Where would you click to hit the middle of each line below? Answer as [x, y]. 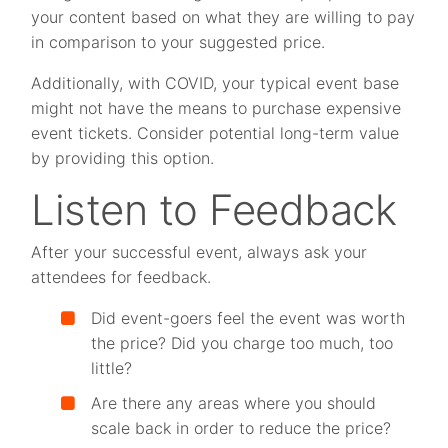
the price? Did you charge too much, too [242, 343]
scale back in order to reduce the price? [241, 428]
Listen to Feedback [214, 209]
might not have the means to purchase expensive [216, 108]
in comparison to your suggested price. [178, 42]
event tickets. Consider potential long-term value [215, 133]
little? [112, 368]
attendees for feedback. [121, 277]
